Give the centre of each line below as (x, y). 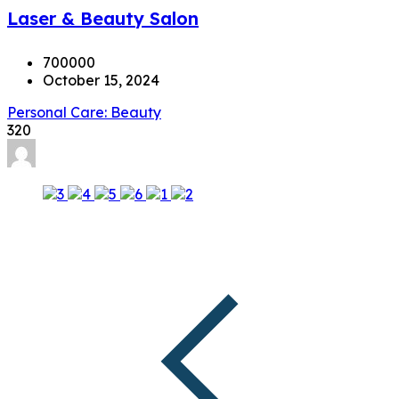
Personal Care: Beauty (84, 112)
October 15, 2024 (101, 80)
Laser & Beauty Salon (103, 19)
